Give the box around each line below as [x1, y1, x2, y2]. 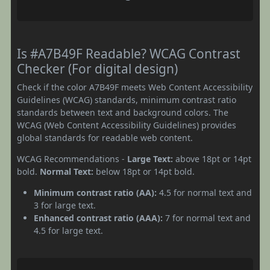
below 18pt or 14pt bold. [93, 165, 195, 177]
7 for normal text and [163, 212, 251, 224]
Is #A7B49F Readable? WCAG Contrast [17, 45, 240, 62]
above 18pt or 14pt [173, 152, 251, 165]
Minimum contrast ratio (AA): [34, 186, 157, 198]
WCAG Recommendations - [17, 152, 127, 165]
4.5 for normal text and [157, 186, 252, 198]
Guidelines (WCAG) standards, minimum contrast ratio [17, 93, 236, 105]
